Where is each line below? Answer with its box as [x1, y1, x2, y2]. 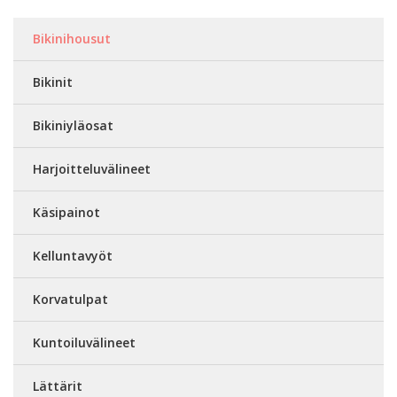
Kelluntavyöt [33, 246, 113, 264]
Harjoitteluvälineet [33, 160, 151, 177]
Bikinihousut [33, 29, 111, 47]
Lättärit [33, 377, 82, 394]
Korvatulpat [33, 290, 108, 307]
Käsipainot [33, 203, 100, 221]
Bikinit [33, 73, 73, 90]
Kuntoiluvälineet [33, 333, 136, 351]
